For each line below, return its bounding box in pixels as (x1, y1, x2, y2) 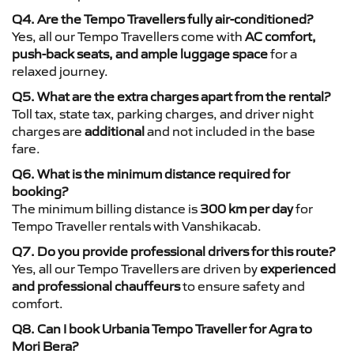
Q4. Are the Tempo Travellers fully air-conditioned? (12, 10, 313, 27)
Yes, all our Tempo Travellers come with (12, 28, 245, 44)
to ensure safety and (180, 277, 305, 294)
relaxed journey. (12, 62, 108, 79)
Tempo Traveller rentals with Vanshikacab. (12, 217, 262, 234)
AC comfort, (245, 28, 316, 44)
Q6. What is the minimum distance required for (12, 165, 290, 182)
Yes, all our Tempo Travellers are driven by (12, 260, 260, 277)
